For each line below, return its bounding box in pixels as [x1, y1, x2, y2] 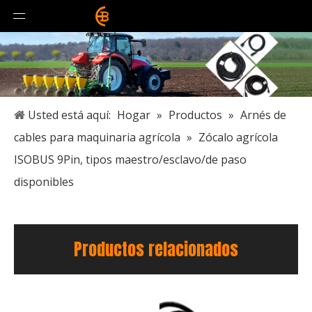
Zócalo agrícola [198, 130, 278, 146]
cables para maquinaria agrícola [14, 130, 180, 146]
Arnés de [240, 107, 286, 123]
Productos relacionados [74, 237, 238, 263]
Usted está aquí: [28, 107, 111, 123]
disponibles [14, 174, 74, 190]
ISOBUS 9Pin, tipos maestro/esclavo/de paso [14, 152, 247, 168]
